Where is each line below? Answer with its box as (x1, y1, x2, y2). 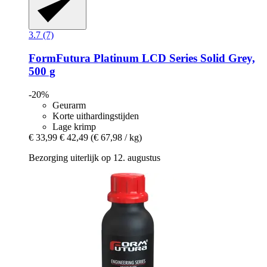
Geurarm (52, 100, 86, 110)
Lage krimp (52, 121, 96, 132)
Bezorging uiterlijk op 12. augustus (29, 152, 160, 163)
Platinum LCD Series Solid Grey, (91, 52, 255, 65)
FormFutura (29, 52, 91, 65)
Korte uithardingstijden (52, 110, 139, 121)
